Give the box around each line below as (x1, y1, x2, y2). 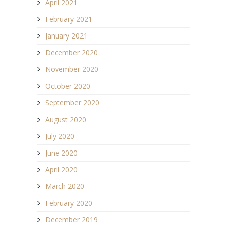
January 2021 (45, 30, 88, 41)
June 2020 (45, 147, 78, 158)
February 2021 (45, 14, 92, 24)
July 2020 (45, 131, 74, 141)
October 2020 (45, 81, 90, 91)
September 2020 (45, 97, 99, 107)
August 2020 (45, 114, 86, 124)
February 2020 (45, 198, 92, 208)
